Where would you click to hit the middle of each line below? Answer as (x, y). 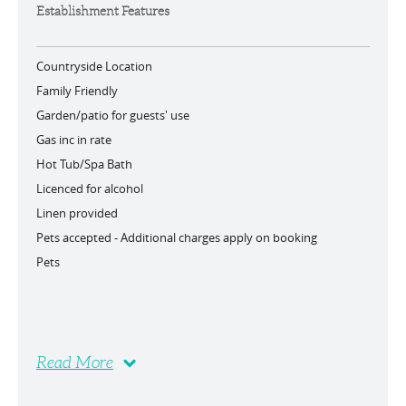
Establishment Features (103, 11)
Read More (75, 362)
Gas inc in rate (74, 140)
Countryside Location (94, 66)
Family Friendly (77, 91)
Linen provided (77, 213)
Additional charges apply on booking (219, 237)
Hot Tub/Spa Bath (84, 164)
